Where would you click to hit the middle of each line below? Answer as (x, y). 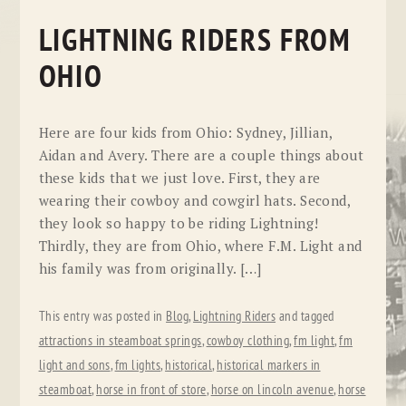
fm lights (138, 366)
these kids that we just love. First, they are (179, 177)
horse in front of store (151, 391)
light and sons (74, 366)
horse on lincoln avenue (272, 391)
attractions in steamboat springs (120, 342)
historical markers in (269, 366)
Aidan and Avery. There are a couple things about (201, 155)
